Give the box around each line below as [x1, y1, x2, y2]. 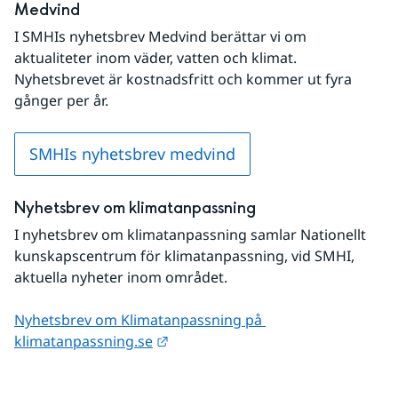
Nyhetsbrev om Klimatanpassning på [14, 310, 262, 330]
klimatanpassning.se [14, 331, 153, 351]
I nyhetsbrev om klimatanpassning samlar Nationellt [14, 225, 366, 244]
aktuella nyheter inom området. [14, 267, 227, 287]
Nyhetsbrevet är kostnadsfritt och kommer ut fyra [14, 69, 352, 89]
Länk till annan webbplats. [168, 330, 343, 350]
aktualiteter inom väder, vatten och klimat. [14, 48, 297, 68]
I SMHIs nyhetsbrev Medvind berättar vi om [14, 27, 306, 46]
